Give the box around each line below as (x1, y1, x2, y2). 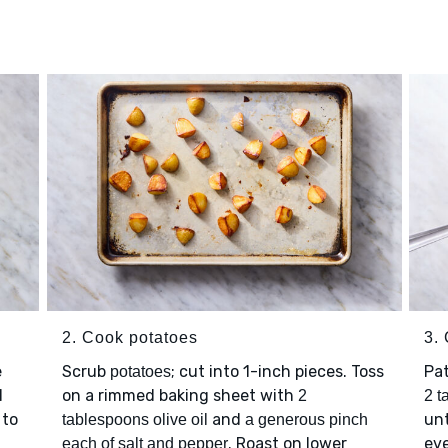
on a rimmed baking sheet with (61, 386, 298, 406)
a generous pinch (244, 411, 368, 429)
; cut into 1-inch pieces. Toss (170, 362, 384, 382)
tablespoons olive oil (61, 411, 208, 429)
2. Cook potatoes (61, 329, 198, 347)
